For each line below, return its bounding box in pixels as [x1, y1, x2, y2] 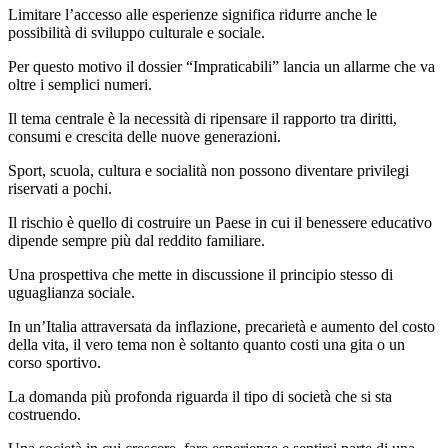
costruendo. [8, 406, 81, 424]
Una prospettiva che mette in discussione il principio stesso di [8, 266, 393, 284]
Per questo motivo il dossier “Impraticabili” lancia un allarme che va [8, 58, 435, 76]
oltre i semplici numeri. [8, 76, 152, 94]
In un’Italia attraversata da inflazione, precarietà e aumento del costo [8, 318, 435, 336]
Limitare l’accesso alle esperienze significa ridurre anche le [8, 6, 377, 24]
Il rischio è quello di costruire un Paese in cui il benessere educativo [8, 214, 432, 232]
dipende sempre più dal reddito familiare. [8, 232, 265, 250]
